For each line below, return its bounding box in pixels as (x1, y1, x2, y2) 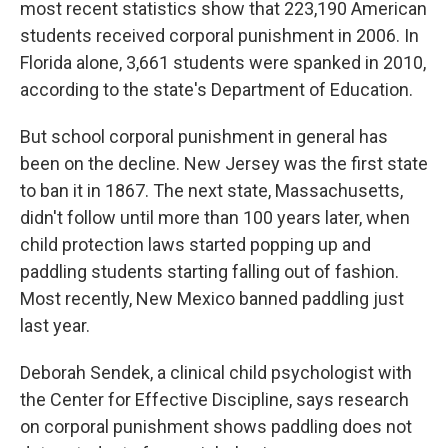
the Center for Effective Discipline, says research (20, 389, 409, 410)
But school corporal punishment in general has (20, 126, 388, 147)
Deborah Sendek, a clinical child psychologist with (20, 362, 412, 383)
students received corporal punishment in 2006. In (20, 25, 419, 46)
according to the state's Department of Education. (20, 79, 413, 100)
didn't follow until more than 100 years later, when (20, 207, 410, 228)
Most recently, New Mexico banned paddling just (20, 288, 404, 309)
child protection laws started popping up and (20, 234, 371, 255)
